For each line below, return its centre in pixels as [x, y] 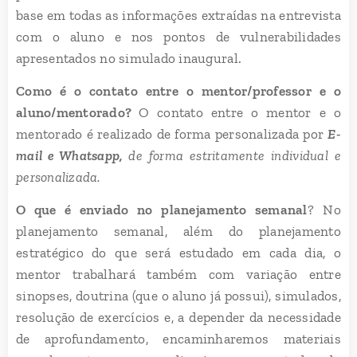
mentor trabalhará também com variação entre [178, 274]
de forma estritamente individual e [235, 155]
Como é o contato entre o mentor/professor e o [178, 90]
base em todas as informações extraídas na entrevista [178, 15]
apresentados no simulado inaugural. [129, 58]
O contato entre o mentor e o [240, 112]
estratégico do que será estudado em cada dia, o [178, 252]
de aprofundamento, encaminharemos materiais [178, 338]
